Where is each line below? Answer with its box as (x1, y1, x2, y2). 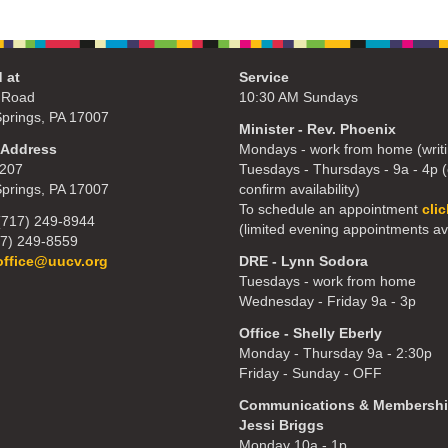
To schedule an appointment (239, 202, 422, 218)
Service (239, 70, 289, 86)
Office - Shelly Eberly (239, 326, 382, 342)
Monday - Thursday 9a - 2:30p (239, 346, 432, 362)
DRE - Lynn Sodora (239, 254, 368, 270)
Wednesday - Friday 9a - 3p (239, 294, 416, 310)
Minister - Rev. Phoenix (239, 122, 396, 138)
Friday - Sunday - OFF (239, 366, 382, 382)
